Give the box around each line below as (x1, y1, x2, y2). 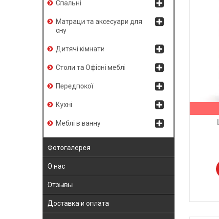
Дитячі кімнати (56, 45, 105, 53)
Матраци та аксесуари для (56, 18, 142, 26)
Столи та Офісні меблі (56, 64, 126, 72)
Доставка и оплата (47, 199, 109, 208)
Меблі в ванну (56, 119, 101, 128)
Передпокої (56, 82, 93, 90)
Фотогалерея (47, 143, 90, 152)
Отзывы (47, 181, 73, 189)
